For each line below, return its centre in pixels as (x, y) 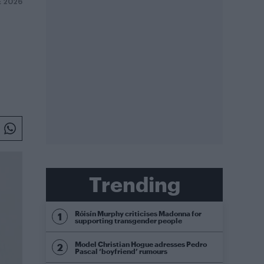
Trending (134, 184)
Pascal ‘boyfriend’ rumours (121, 251)
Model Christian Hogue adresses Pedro (141, 244)
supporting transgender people (128, 220)
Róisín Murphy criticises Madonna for (138, 213)
